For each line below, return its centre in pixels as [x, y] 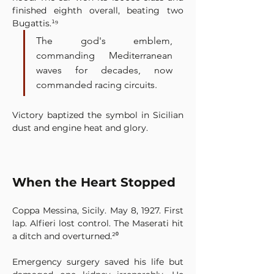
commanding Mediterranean [104, 55]
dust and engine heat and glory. [80, 128]
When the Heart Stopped [94, 182]
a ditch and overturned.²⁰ [65, 236]
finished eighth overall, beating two [98, 10]
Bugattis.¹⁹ [35, 23]
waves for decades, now [104, 70]
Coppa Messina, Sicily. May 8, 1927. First [98, 210]
